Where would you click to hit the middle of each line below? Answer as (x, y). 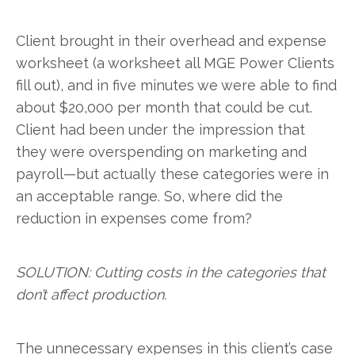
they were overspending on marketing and (161, 151)
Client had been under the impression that (160, 129)
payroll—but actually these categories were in (172, 174)
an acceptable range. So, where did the (149, 196)
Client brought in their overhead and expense (171, 40)
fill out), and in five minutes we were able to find (176, 85)
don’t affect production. (91, 294)
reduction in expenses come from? (134, 218)
